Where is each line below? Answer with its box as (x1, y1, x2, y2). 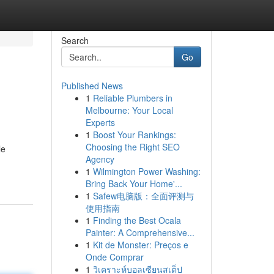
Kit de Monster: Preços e (92, 239, 188, 251)
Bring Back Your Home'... (85, 177, 182, 190)
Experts (85, 116, 115, 128)
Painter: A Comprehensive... (85, 226, 194, 239)
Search (61, 34, 89, 46)
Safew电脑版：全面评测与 (92, 190, 194, 202)
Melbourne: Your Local (85, 104, 173, 116)
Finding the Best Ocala (92, 214, 181, 226)
